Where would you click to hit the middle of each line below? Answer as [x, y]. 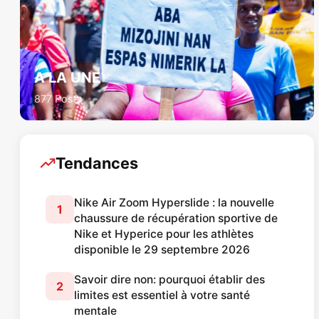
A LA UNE [67, 78]
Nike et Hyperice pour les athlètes [163, 234]
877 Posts [58, 99]
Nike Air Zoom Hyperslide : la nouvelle [174, 203]
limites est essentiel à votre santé [162, 296]
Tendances [96, 163]
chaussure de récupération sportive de [176, 219]
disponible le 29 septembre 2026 [162, 250]
